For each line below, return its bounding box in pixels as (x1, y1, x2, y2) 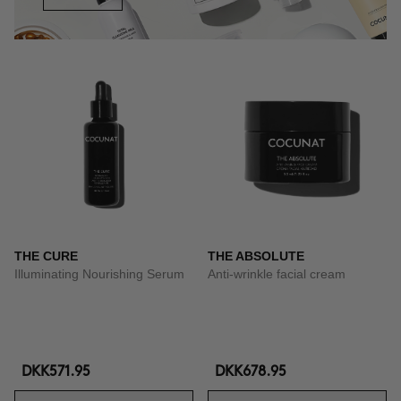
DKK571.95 (21, 365, 90, 379)
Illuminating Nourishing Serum (14, 267, 184, 281)
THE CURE (14, 249, 78, 263)
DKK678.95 (215, 365, 286, 379)
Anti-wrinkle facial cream (208, 267, 346, 281)
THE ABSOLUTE (208, 249, 304, 263)
